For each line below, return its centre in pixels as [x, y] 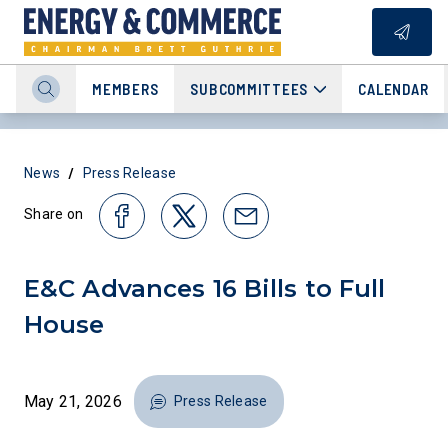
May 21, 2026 [73, 401]
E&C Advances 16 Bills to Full [205, 288]
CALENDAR [393, 89]
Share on [54, 213]
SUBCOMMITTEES [249, 89]
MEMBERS [125, 89]
